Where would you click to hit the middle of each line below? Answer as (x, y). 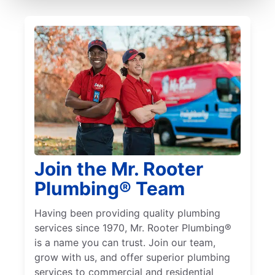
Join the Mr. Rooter (119, 169)
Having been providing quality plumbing (127, 213)
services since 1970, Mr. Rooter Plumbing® (133, 228)
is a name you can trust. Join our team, (125, 243)
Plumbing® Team (110, 189)
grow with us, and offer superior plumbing (132, 258)
